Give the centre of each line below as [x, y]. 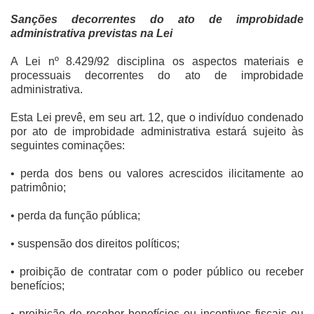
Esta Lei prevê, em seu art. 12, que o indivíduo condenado [157, 118]
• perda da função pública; [75, 216]
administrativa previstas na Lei [91, 34]
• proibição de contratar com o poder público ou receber [157, 272]
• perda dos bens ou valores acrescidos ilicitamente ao [157, 174]
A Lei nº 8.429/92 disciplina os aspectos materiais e [157, 62]
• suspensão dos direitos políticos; [95, 244]
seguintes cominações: [68, 146]
